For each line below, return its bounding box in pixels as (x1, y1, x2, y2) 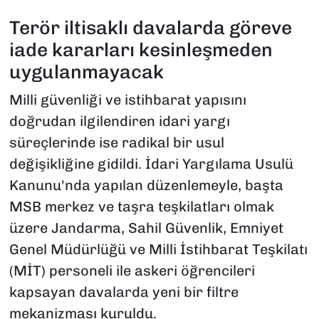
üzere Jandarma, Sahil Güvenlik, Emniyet (9, 219, 283, 237)
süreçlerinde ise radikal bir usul (9, 134, 224, 152)
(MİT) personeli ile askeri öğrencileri (9, 262, 255, 280)
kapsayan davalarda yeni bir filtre (9, 283, 239, 301)
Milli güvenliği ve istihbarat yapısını (9, 91, 246, 109)
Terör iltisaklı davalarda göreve (9, 16, 292, 39)
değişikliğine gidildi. (9, 155, 145, 173)
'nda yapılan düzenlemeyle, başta (61, 177, 283, 194)
